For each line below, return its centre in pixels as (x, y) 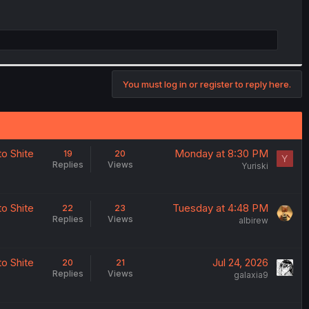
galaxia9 (251, 275)
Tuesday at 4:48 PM (220, 208)
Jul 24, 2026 (240, 262)
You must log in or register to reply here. (207, 84)
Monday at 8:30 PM (221, 153)
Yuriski (255, 166)
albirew (253, 220)
